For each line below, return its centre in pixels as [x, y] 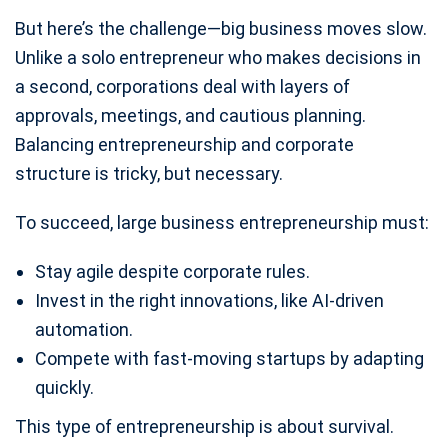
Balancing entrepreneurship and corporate [184, 144]
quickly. [64, 387]
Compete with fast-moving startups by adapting [229, 358]
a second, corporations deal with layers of [182, 86]
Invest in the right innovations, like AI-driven [209, 300]
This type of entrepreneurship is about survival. [204, 426]
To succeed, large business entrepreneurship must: [222, 222]
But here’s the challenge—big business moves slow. [221, 28]
